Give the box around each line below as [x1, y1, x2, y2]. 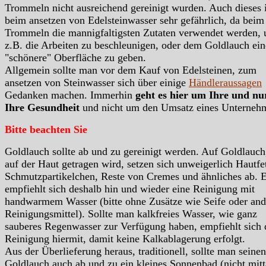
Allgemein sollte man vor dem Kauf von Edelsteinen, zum [5, 64, 256, 76]
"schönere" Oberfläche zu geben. [5, 51, 146, 64]
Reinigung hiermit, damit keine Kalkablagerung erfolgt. [5, 232, 245, 245]
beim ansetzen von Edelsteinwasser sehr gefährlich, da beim [5, 14, 264, 26]
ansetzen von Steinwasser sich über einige [5, 76, 189, 88]
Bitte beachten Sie [5, 123, 87, 135]
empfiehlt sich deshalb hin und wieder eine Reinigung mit [5, 182, 255, 195]
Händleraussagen [189, 76, 262, 88]
